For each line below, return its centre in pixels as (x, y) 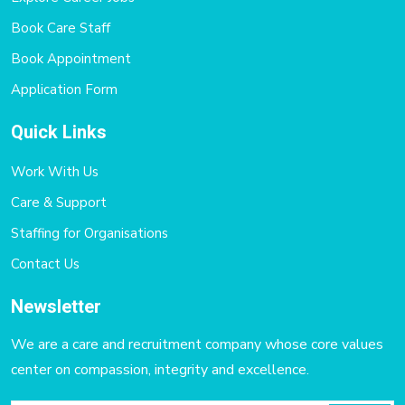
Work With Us (55, 171)
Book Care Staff (61, 28)
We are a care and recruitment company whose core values (197, 344)
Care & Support (59, 202)
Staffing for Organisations (89, 233)
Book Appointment (71, 58)
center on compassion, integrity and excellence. (160, 369)
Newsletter (56, 306)
